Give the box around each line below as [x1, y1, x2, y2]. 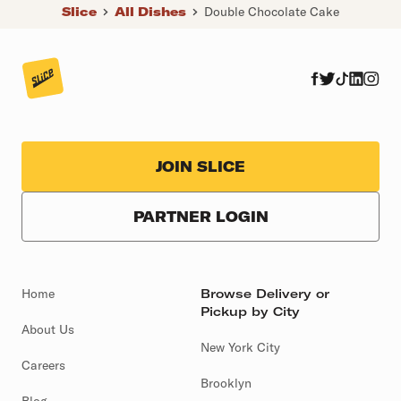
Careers [21, 357, 65, 374]
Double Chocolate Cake [203, 4, 339, 21]
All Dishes [115, 4, 186, 21]
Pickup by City [200, 303, 300, 320]
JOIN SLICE [156, 158, 245, 176]
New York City [200, 339, 280, 356]
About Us [21, 321, 74, 338]
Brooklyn [200, 375, 252, 392]
